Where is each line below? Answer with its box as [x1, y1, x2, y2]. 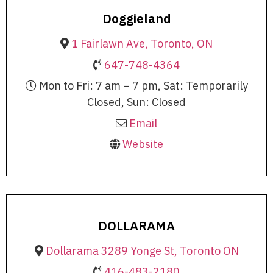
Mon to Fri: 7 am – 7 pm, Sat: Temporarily [36, 79, 248, 93]
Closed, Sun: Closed [87, 95, 186, 110]
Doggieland [102, 10, 171, 27]
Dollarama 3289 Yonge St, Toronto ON [45, 243, 239, 258]
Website [122, 137, 163, 152]
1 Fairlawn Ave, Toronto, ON [71, 37, 213, 51]
